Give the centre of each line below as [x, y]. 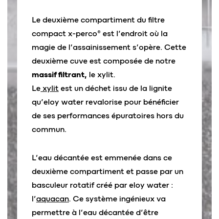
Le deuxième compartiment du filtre [98, 20]
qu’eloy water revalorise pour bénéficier [105, 102]
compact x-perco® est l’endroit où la [100, 33]
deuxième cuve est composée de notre [104, 61]
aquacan [53, 199]
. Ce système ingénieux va [117, 199]
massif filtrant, [59, 75]
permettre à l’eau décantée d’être [95, 212]
